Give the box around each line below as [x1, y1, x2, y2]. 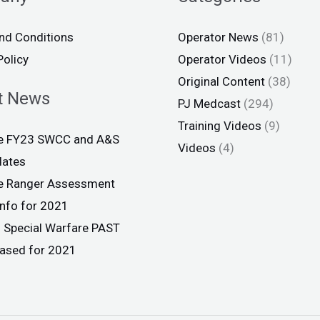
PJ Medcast [178, 96, 241, 111]
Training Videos [178, 119, 261, 133]
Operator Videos [178, 52, 266, 66]
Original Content [178, 74, 265, 89]
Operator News [178, 30, 259, 44]
